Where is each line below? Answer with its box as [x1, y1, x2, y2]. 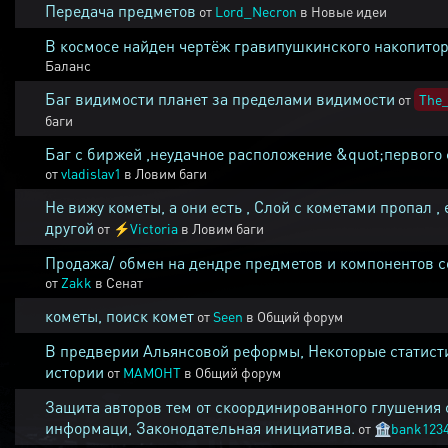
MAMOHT [123, 363, 181, 381]
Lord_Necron [215, 2, 297, 20]
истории [45, 361, 104, 382]
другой [45, 217, 94, 238]
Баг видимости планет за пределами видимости [45, 88, 395, 109]
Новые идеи [311, 2, 387, 20]
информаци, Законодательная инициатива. [45, 417, 355, 438]
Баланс [45, 56, 91, 74]
